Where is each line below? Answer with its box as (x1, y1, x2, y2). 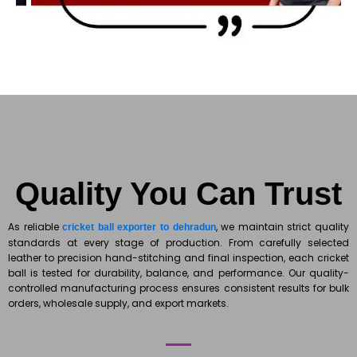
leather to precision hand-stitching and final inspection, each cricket (8, 251, 349, 265)
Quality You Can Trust (15, 176, 342, 212)
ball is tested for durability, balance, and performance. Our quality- (8, 266, 349, 280)
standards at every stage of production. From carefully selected (8, 236, 349, 250)
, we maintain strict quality (215, 220, 350, 234)
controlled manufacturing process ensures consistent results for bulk (8, 281, 349, 296)
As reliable (8, 220, 63, 234)
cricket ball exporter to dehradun (62, 222, 216, 233)
